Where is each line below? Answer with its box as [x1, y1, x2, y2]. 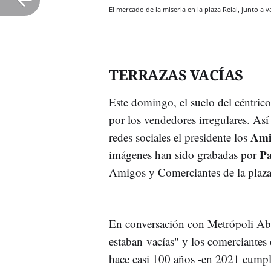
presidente [184, 129, 231, 145]
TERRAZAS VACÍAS [109, 64, 243, 85]
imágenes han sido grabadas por [109, 146, 260, 162]
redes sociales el [109, 129, 184, 145]
